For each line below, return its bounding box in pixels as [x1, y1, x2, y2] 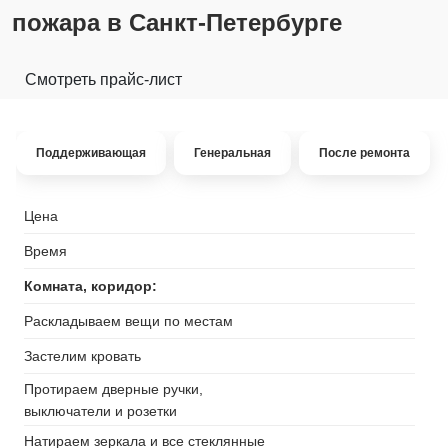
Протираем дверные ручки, [24, 380, 203, 397]
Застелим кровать [24, 348, 141, 365]
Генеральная [194, 145, 271, 160]
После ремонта [319, 145, 410, 160]
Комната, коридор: [24, 278, 157, 295]
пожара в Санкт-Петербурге [12, 8, 342, 36]
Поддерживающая [36, 145, 146, 160]
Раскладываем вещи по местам [24, 313, 233, 330]
